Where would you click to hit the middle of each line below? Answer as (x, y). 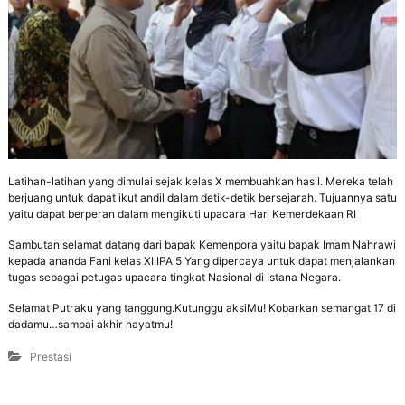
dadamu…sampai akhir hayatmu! (90, 324)
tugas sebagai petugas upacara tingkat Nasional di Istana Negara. (174, 277)
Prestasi (50, 356)
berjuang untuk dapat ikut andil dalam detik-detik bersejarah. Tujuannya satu (202, 197)
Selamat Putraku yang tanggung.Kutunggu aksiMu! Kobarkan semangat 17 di (202, 307)
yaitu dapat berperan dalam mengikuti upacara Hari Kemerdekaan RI (182, 213)
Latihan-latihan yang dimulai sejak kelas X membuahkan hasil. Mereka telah (200, 181)
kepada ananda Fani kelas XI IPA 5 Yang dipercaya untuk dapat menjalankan (201, 260)
